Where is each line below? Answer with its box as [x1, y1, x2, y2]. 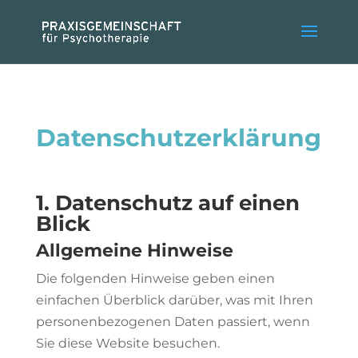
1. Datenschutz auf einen [35, 190, 300, 216]
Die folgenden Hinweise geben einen [35, 271, 275, 286]
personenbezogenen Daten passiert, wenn [35, 314, 310, 329]
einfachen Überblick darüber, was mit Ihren [35, 292, 313, 308]
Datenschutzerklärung [35, 123, 321, 153]
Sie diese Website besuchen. [35, 336, 220, 351]
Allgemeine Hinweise [35, 240, 233, 261]
